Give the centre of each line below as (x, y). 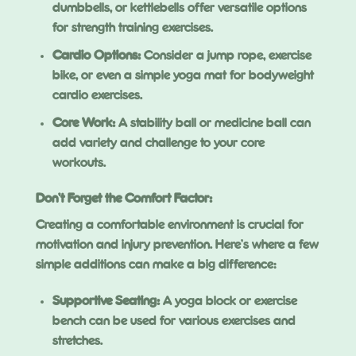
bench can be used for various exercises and (174, 322)
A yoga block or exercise (228, 302)
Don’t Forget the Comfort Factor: (124, 199)
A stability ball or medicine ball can (213, 123)
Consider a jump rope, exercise (226, 56)
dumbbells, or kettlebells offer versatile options (179, 9)
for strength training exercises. (132, 29)
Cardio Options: (96, 56)
